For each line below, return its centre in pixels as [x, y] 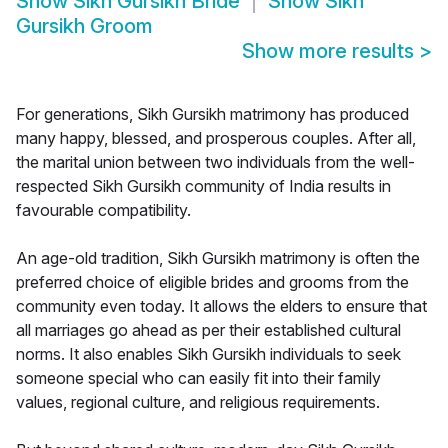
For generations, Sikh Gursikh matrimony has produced [212, 114]
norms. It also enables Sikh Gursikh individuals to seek [208, 354]
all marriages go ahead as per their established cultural [208, 330]
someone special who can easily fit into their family [198, 378]
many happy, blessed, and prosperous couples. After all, [216, 138]
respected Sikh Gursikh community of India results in [203, 186]
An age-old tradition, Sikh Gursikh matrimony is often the [218, 258]
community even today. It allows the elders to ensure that [221, 306]
